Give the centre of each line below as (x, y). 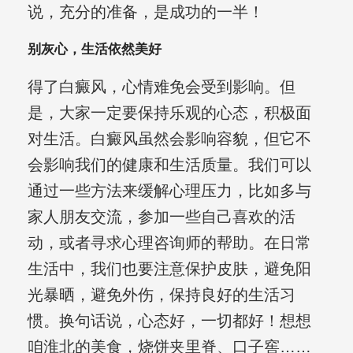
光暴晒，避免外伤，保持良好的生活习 (161, 295)
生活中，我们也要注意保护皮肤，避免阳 (169, 269)
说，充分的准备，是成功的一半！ (145, 12)
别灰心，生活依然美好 (94, 50)
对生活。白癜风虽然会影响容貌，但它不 (169, 139)
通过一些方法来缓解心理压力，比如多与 (169, 191)
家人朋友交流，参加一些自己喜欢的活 (161, 217)
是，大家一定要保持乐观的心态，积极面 (169, 113)
